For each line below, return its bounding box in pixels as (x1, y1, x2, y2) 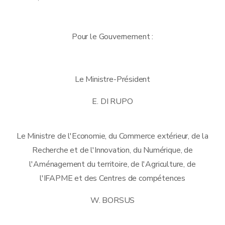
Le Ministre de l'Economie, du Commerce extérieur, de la (16, 130, 209, 142)
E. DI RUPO (92, 95, 133, 107)
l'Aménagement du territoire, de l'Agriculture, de (29, 158, 196, 170)
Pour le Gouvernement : (71, 31, 154, 42)
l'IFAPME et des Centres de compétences (39, 172, 186, 184)
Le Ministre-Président (74, 73, 151, 85)
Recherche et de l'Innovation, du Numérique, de (32, 144, 193, 156)
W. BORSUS (90, 194, 135, 206)
